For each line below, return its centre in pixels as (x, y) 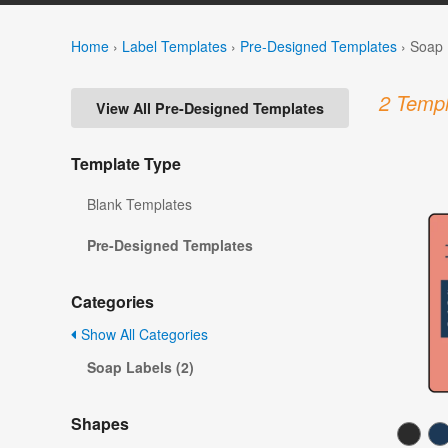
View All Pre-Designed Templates (210, 108)
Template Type (126, 164)
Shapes (100, 424)
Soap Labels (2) (140, 367)
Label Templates (174, 45)
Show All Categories (142, 334)
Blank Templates (139, 204)
